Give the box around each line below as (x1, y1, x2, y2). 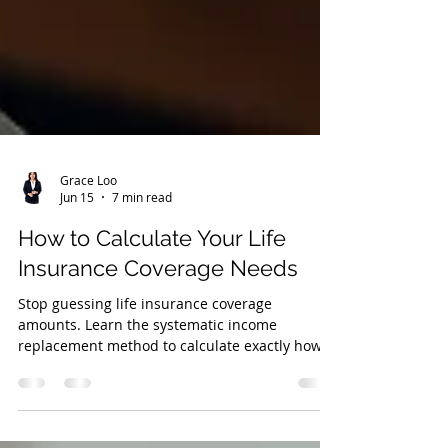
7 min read (112, 244, 172, 260)
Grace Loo (60, 226, 117, 243)
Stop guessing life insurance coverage (18, 349, 272, 368)
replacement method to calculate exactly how (18, 391, 322, 410)
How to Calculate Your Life (18, 280, 286, 306)
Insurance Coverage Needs (18, 310, 298, 336)
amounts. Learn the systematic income (18, 370, 277, 389)
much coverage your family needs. (18, 412, 248, 431)
